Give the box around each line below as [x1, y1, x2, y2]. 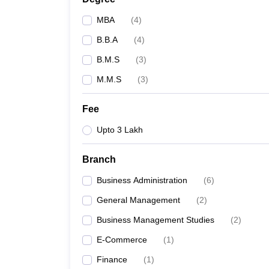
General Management [97, 195, 180, 205]
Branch [82, 154, 116, 165]
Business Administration [97, 175, 187, 185]
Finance [97, 255, 127, 264]
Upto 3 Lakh [97, 125, 143, 134]
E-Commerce [97, 235, 147, 244]
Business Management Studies [97, 215, 214, 225]
